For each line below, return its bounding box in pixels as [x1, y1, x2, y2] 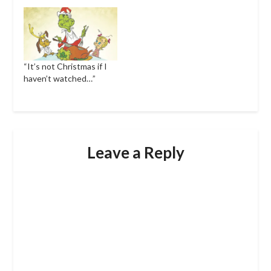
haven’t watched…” [23, 73, 96, 84]
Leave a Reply [87, 142, 184, 162]
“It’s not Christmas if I [23, 61, 107, 72]
